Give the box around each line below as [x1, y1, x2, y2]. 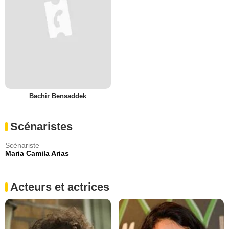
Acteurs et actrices [10, 180, 109, 194]
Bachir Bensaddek [29, 92, 87, 100]
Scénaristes [10, 120, 73, 133]
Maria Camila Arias [5, 149, 69, 158]
